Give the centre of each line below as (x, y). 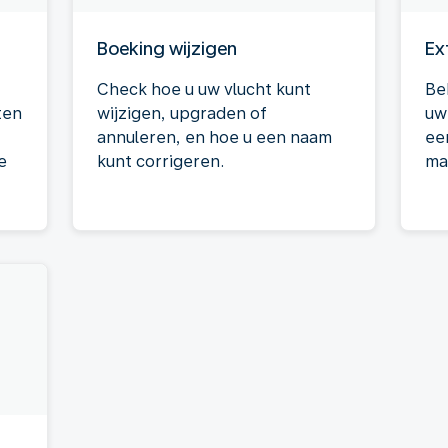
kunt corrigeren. (160, 161)
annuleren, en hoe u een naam (214, 137)
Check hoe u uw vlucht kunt (204, 89)
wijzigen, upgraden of (182, 113)
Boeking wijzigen (167, 48)
